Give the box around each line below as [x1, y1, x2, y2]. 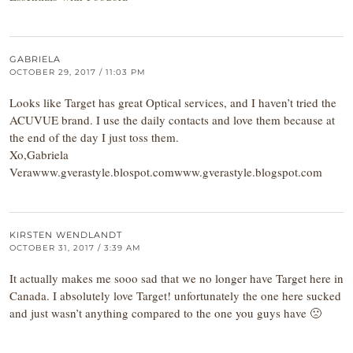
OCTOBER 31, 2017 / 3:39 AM [9, 243, 141, 253]
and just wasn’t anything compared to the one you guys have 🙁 [9, 305, 321, 321]
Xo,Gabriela [9, 147, 69, 162]
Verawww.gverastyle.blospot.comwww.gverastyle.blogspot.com [9, 164, 322, 180]
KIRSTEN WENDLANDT [9, 229, 122, 240]
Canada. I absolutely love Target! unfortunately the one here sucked [9, 288, 341, 303]
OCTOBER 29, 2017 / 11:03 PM [9, 67, 146, 77]
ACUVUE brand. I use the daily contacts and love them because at [9, 112, 335, 128]
